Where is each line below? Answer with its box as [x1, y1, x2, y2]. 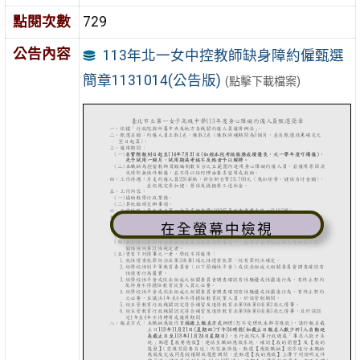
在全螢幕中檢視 [160, 221, 273, 238]
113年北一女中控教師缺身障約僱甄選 [102, 47, 344, 63]
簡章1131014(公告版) [82, 72, 221, 88]
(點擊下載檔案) [225, 74, 301, 88]
